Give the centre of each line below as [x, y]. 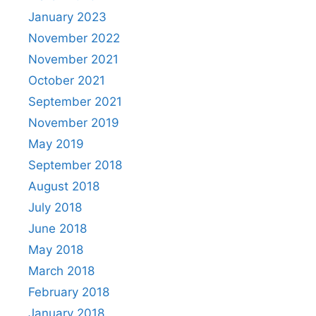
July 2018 [55, 207]
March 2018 [61, 271]
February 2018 [69, 292]
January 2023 [67, 17]
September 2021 [75, 101]
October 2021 [67, 80]
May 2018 [56, 249]
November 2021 [73, 59]
